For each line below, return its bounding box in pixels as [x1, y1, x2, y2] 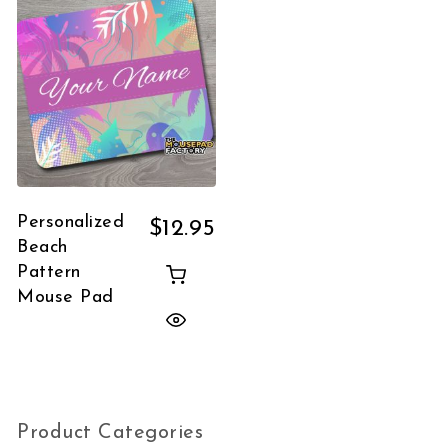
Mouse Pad [17, 288, 114, 308]
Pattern [17, 263, 81, 283]
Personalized [17, 213, 125, 233]
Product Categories [17, 423, 204, 444]
